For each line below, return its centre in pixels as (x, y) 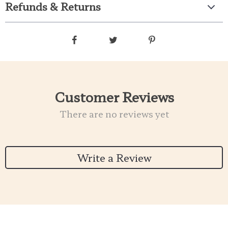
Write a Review (114, 157)
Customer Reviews (114, 96)
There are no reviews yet (114, 113)
